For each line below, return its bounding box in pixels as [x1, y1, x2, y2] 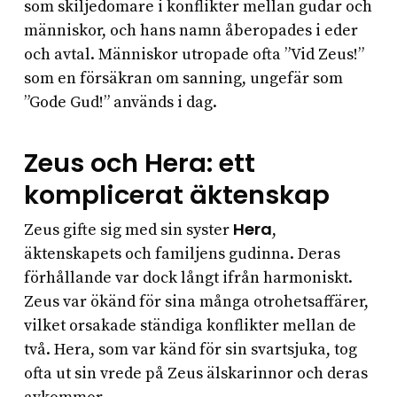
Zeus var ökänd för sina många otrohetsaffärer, [23, 292, 369, 313]
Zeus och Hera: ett [23, 145, 255, 182]
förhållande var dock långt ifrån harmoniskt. [23, 268, 353, 289]
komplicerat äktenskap [23, 177, 330, 214]
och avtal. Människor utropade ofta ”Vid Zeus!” [23, 44, 364, 66]
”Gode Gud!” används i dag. [23, 92, 217, 113]
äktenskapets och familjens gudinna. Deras [23, 244, 340, 265]
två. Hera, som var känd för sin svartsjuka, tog [23, 339, 357, 361]
